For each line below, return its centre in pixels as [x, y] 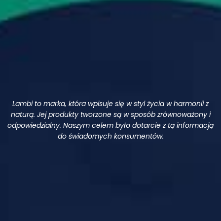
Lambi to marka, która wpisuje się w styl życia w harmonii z [110, 104]
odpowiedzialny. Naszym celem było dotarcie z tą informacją [110, 126]
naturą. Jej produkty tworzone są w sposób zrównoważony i [110, 115]
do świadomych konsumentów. [110, 136]
